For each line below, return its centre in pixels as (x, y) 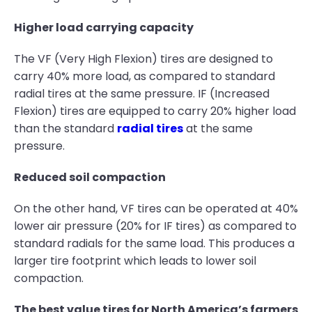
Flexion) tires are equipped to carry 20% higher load (155, 111)
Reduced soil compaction (90, 177)
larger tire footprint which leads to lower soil (135, 261)
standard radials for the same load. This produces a (154, 243)
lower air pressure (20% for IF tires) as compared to (155, 226)
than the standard (65, 128)
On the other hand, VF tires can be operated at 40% (156, 209)
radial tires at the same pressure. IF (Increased (142, 94)
